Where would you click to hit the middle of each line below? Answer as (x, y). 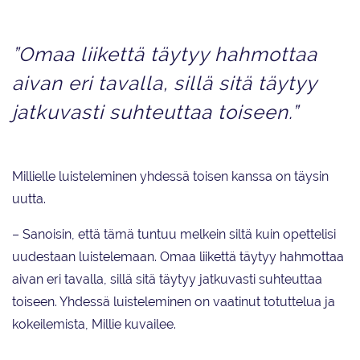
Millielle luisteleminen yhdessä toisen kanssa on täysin (170, 176)
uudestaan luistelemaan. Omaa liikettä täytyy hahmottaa (178, 256)
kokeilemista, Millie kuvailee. (94, 324)
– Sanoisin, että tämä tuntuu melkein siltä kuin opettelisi (174, 234)
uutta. (29, 198)
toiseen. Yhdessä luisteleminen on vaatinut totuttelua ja (174, 301)
